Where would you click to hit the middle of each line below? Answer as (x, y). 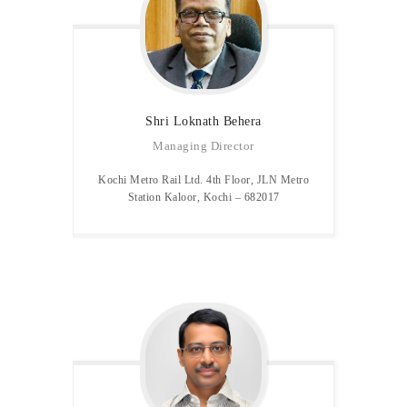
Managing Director (203, 145)
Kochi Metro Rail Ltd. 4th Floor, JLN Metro (203, 180)
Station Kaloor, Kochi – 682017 (203, 197)
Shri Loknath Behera (203, 120)
